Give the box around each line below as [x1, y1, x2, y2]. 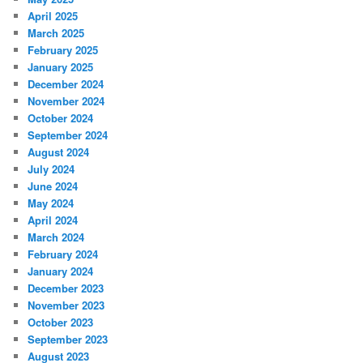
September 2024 [28, 126, 109, 143]
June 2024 [28, 177, 79, 194]
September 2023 [28, 331, 109, 347]
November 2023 [28, 297, 105, 313]
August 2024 [28, 143, 90, 160]
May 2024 [28, 194, 75, 211]
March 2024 [28, 228, 85, 245]
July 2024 [28, 160, 75, 177]
